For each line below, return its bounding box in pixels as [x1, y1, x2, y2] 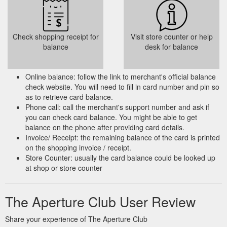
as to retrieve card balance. [25, 91, 113, 102]
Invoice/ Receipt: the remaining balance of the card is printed [25, 132, 220, 142]
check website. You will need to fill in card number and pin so [25, 81, 219, 92]
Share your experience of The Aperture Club [5, 213, 147, 224]
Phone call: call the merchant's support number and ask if [25, 101, 209, 112]
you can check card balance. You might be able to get [25, 111, 197, 122]
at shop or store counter [25, 162, 102, 173]
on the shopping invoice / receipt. [25, 142, 131, 153]
